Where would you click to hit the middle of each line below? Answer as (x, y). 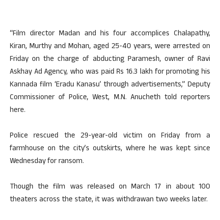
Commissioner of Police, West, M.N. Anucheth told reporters (110, 98)
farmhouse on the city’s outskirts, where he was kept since (110, 149)
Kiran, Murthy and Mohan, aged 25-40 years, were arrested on (110, 47)
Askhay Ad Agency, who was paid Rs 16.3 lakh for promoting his (110, 72)
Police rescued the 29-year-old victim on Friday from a (110, 136)
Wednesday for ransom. (47, 162)
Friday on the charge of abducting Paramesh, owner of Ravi (110, 60)
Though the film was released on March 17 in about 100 (110, 187)
